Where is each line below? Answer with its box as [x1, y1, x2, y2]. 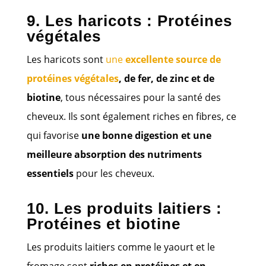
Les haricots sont [26, 52, 106, 66]
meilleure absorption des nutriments [26, 147, 202, 161]
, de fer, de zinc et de [118, 71, 214, 85]
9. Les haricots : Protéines [26, 11, 232, 30]
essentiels [26, 166, 74, 180]
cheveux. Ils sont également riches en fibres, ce [26, 109, 236, 123]
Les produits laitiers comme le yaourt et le [26, 240, 215, 254]
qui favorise [26, 128, 81, 142]
